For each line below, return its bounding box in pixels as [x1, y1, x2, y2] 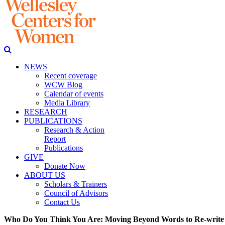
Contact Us [44, 198, 80, 206]
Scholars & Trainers [44, 180, 107, 188]
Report [44, 135, 66, 143]
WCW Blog [44, 80, 82, 89]
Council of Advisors [44, 189, 108, 197]
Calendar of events [44, 89, 103, 98]
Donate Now [44, 162, 85, 170]
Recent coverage [44, 71, 97, 80]
